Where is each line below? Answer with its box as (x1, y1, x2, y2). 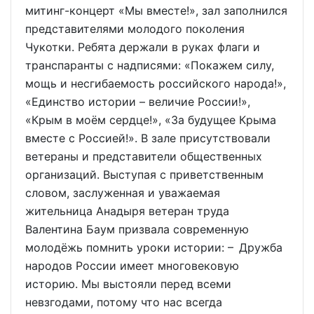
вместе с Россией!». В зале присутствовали (25, 130, 271, 145)
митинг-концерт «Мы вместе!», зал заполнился (25, 3, 287, 18)
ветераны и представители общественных (25, 149, 262, 163)
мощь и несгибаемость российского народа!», (25, 76, 286, 90)
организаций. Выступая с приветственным (25, 167, 264, 182)
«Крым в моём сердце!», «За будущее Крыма (25, 112, 276, 127)
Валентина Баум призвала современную (25, 221, 249, 236)
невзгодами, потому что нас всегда (25, 294, 222, 309)
